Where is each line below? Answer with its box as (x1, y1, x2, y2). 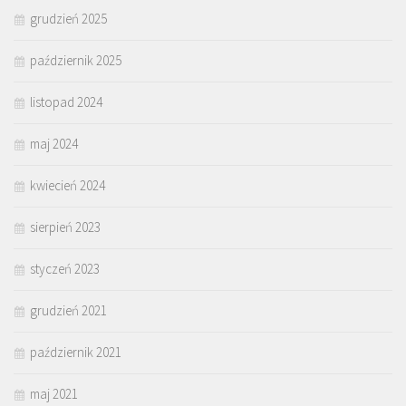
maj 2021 (30, 384, 78, 402)
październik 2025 (30, 51, 121, 69)
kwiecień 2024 (30, 176, 105, 194)
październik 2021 (30, 343, 121, 361)
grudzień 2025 (30, 9, 107, 27)
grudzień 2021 (30, 301, 107, 319)
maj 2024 (30, 134, 78, 152)
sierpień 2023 (30, 217, 101, 236)
